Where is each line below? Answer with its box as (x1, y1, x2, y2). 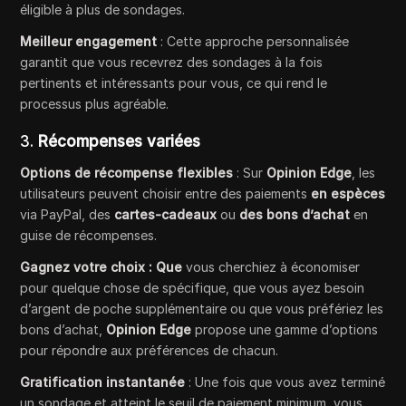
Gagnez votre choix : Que (20, 259, 183, 275)
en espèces (311, 186, 386, 202)
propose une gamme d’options (191, 322, 379, 338)
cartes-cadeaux (114, 207, 217, 223)
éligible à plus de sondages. (20, 2, 186, 18)
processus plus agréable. (20, 96, 169, 112)
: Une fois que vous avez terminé (185, 374, 386, 391)
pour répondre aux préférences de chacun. (20, 343, 279, 359)
